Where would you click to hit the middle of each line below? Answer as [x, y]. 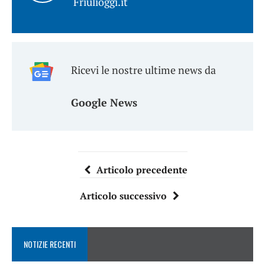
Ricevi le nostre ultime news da [143, 70]
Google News [104, 103]
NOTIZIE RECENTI [50, 244]
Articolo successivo [123, 196]
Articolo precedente [142, 170]
